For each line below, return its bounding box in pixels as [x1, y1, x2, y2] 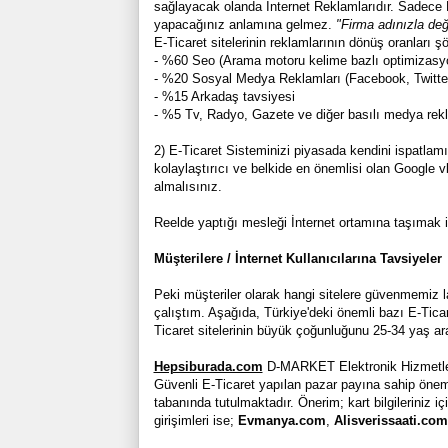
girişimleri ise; [153, 412, 238, 428]
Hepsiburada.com [153, 358, 263, 374]
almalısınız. [153, 178, 222, 194]
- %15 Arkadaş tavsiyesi [153, 88, 295, 104]
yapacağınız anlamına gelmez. [153, 16, 336, 32]
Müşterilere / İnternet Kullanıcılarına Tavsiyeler [153, 250, 446, 266]
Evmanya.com [237, 412, 326, 428]
